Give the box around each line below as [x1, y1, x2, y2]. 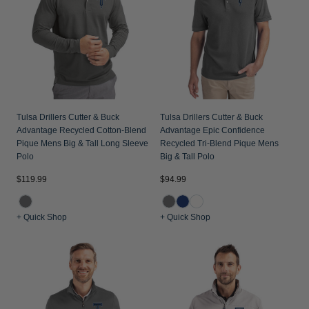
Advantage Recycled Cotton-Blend [17, 126, 146, 136]
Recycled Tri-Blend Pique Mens [160, 139, 279, 149]
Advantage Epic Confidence [160, 126, 265, 136]
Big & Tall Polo [160, 152, 215, 162]
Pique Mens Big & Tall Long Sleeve [17, 139, 148, 149]
